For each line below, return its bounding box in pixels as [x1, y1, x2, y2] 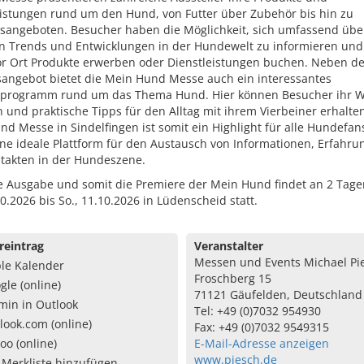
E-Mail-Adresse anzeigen [193, 336, 329, 351]
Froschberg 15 [193, 271, 271, 286]
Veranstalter [193, 238, 263, 253]
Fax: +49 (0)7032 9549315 [193, 319, 329, 335]
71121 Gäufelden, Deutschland [193, 287, 362, 302]
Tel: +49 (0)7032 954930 [193, 303, 321, 318]
